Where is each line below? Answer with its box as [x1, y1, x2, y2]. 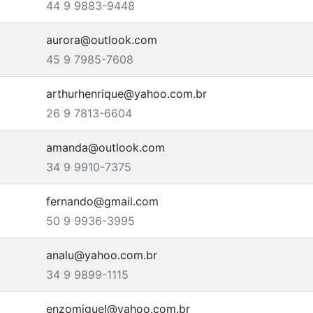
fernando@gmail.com [46, 194, 159, 208]
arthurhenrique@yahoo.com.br [46, 87, 207, 101]
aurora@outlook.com [46, 33, 157, 47]
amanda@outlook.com [46, 140, 165, 154]
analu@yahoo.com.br [46, 248, 157, 262]
